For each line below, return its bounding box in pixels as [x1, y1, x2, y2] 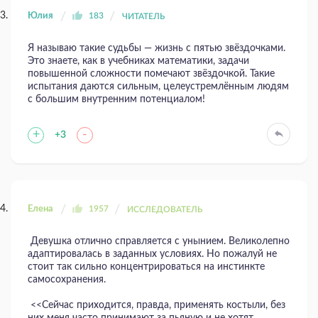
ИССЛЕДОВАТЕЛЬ [127, 204, 202, 214]
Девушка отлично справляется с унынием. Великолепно [28, 236, 290, 246]
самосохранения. [28, 274, 106, 285]
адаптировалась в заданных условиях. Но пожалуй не [28, 248, 277, 259]
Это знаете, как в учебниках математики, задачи [28, 55, 249, 66]
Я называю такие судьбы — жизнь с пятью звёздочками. [28, 43, 285, 53]
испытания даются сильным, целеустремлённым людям [28, 81, 289, 92]
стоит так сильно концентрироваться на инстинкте [28, 261, 265, 272]
